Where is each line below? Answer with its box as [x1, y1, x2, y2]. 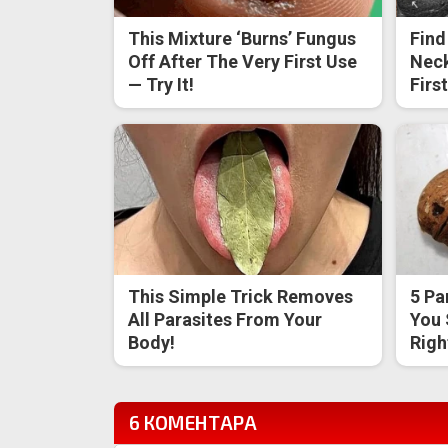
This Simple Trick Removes [128, 285, 354, 307]
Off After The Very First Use [128, 51, 358, 73]
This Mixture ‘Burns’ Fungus [128, 28, 357, 50]
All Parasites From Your [128, 308, 323, 330]
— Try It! [128, 74, 195, 96]
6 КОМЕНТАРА [129, 410, 257, 434]
